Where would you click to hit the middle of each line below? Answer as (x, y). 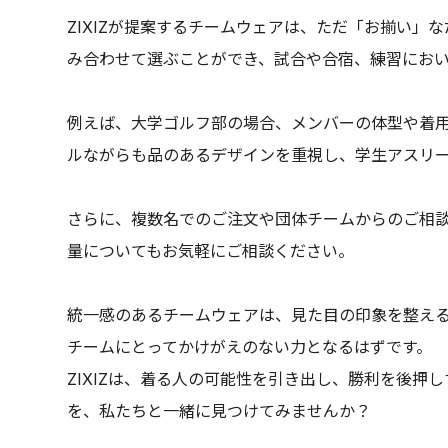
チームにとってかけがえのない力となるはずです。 (250, 347)
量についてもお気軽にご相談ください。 (211, 251)
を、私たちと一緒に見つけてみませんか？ (219, 411)
